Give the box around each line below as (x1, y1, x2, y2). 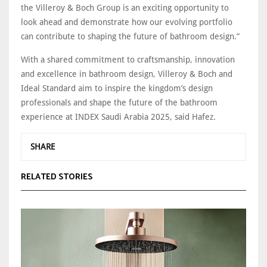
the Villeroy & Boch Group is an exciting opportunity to (21, 2, 229, 13)
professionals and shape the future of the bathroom (21, 97, 218, 107)
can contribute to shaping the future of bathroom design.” (21, 31, 240, 41)
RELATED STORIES (21, 170, 92, 184)
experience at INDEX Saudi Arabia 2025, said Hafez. (21, 111, 218, 122)
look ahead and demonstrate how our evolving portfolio (21, 17, 232, 27)
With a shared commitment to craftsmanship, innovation (21, 54, 235, 64)
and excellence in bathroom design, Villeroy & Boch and (21, 69, 232, 79)
